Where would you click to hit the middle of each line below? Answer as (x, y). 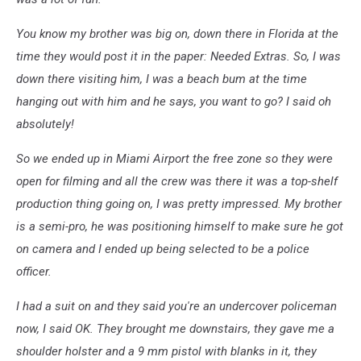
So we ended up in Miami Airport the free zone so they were (174, 159)
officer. (34, 272)
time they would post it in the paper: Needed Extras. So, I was (178, 57)
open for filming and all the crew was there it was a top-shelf (177, 182)
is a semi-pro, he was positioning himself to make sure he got (180, 227)
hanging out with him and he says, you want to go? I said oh (174, 102)
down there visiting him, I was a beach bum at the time (162, 79)
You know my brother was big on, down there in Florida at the (177, 34)
